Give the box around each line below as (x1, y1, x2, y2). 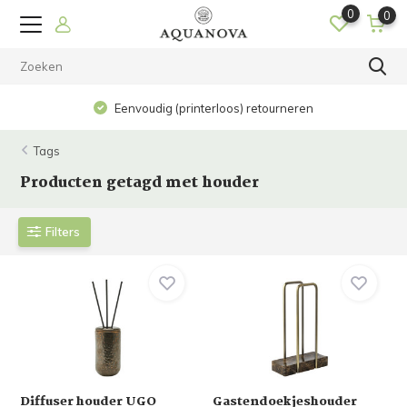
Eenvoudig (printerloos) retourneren (112, 101, 314, 115)
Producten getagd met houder (20, 171, 260, 195)
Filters (45, 223, 81, 239)
